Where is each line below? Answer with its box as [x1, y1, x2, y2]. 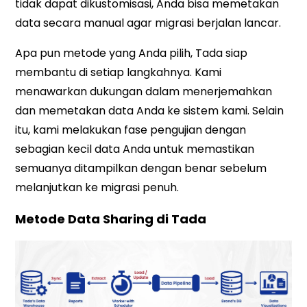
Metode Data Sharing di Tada [15, 210, 207, 228]
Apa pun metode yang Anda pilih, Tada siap [15, 45, 248, 62]
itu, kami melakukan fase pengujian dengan [15, 122, 247, 138]
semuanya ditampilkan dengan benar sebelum [15, 160, 267, 177]
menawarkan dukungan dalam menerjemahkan [15, 84, 273, 100]
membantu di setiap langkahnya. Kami [15, 64, 222, 81]
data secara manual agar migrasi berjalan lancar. [15, 15, 282, 32]
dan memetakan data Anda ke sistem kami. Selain [15, 103, 284, 119]
